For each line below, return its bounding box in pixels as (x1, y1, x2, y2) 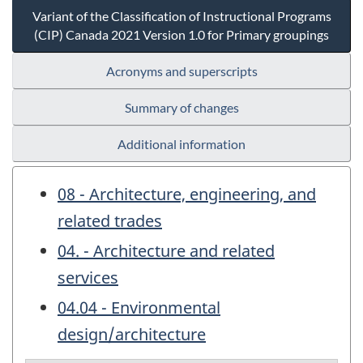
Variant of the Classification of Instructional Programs (32, 8, 331, 24)
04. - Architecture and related (58, 240, 275, 263)
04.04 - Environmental (58, 297, 220, 319)
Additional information (117, 136, 246, 152)
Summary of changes (124, 100, 239, 116)
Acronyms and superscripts (105, 63, 258, 79)
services (58, 267, 118, 289)
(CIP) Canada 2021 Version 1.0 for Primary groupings (34, 27, 329, 43)
